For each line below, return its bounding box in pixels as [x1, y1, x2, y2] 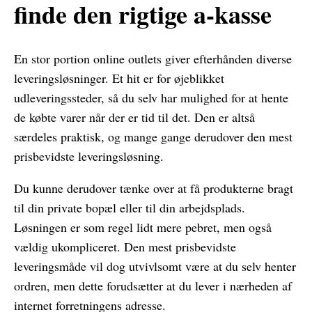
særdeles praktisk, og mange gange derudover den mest [14, 128, 292, 146]
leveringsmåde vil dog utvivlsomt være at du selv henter [14, 258, 296, 275]
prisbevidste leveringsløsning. [14, 148, 164, 165]
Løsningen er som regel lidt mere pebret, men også [14, 219, 272, 236]
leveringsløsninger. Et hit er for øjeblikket [14, 70, 224, 87]
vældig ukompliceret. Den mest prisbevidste [14, 238, 236, 256]
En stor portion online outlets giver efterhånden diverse [14, 50, 292, 68]
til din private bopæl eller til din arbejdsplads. [14, 199, 245, 217]
